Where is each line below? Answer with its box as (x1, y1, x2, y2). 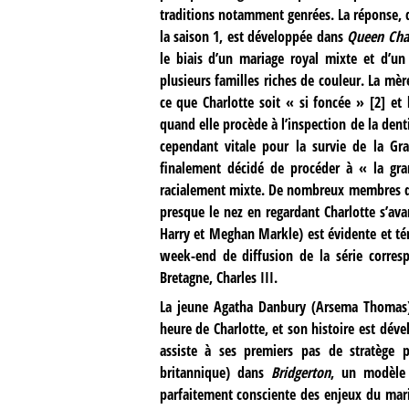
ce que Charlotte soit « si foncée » (159, 91, 365, 112)
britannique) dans (159, 362, 271, 383)
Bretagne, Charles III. (159, 267, 278, 288)
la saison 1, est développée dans (159, 26, 348, 47)
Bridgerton (270, 362, 330, 383)
